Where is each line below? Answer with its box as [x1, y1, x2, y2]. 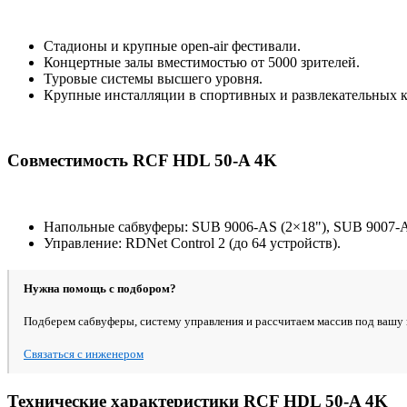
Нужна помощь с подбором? [24, 282, 176, 296]
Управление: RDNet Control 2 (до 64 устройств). [44, 235, 341, 252]
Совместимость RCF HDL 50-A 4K [7, 151, 277, 171]
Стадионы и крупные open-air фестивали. [44, 37, 301, 54]
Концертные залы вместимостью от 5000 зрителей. [44, 54, 360, 70]
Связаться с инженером [24, 347, 144, 362]
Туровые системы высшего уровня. [44, 70, 263, 86]
